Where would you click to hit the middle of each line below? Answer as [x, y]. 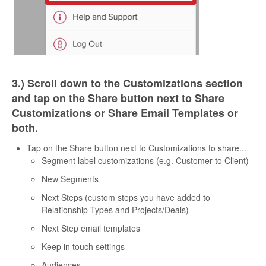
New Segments [70, 179]
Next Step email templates [91, 228]
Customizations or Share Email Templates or [125, 113]
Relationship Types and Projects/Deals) [115, 210]
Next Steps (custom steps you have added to [126, 197]
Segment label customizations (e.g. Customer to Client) [145, 161]
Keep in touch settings [83, 247]
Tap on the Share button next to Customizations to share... [137, 148]
